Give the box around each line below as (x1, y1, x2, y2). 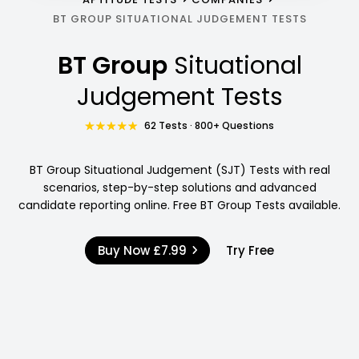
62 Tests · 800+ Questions (144, 118, 275, 132)
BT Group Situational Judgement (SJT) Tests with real (29, 161, 330, 178)
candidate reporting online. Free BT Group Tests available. (18, 196, 341, 213)
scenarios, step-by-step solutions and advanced (42, 179, 317, 196)
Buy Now (97, 241, 153, 259)
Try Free (226, 241, 275, 259)
